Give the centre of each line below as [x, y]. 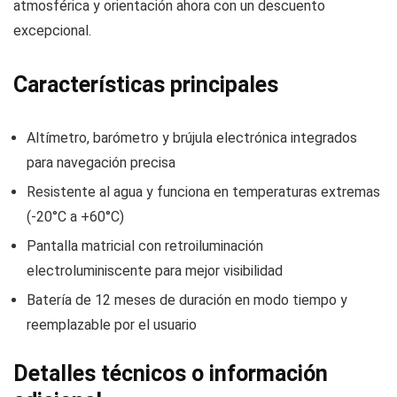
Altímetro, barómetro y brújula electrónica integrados [192, 138]
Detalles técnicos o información [171, 374]
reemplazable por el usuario [112, 325]
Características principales [146, 85]
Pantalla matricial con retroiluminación [145, 246]
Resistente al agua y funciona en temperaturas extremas [203, 192]
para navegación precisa [101, 163]
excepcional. [52, 31]
